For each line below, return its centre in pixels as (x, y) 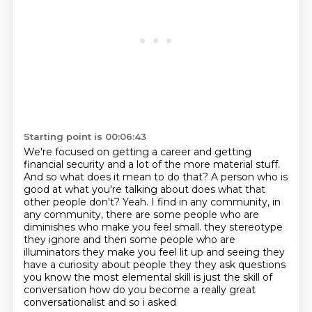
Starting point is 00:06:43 (85, 136)
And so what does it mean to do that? (117, 177)
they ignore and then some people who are (129, 240)
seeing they (256, 252)
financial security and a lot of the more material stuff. (151, 164)
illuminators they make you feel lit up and (125, 252)
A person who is (249, 177)
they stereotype (243, 227)
